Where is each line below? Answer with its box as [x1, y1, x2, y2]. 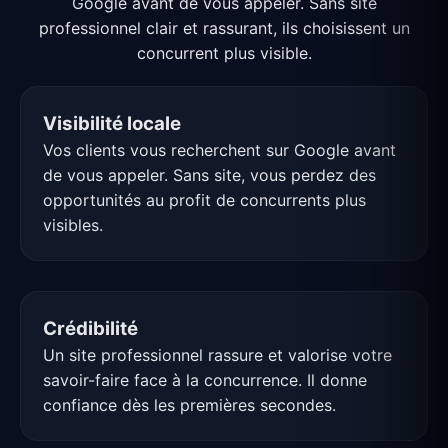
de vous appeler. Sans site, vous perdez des [43, 165, 376, 186]
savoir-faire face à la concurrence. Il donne [43, 370, 367, 391]
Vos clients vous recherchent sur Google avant [43, 140, 396, 161]
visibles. [43, 215, 103, 236]
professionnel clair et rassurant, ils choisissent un [38, 18, 410, 39]
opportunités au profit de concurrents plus [43, 190, 366, 211]
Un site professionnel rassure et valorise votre [43, 345, 392, 366]
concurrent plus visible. [136, 43, 312, 64]
